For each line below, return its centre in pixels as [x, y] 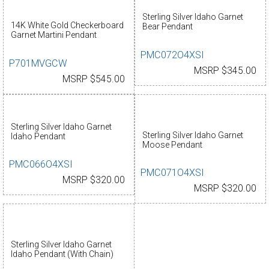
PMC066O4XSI [41, 165]
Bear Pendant [167, 27]
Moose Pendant [172, 144]
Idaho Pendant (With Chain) [62, 254]
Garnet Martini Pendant [53, 35]
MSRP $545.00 [94, 80]
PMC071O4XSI [173, 173]
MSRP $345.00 [225, 71]
